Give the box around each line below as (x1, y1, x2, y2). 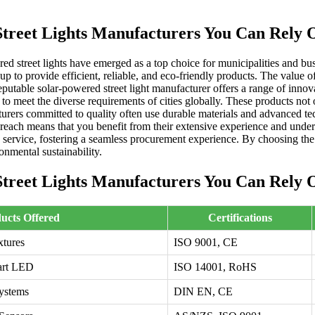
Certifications (207, 212, 272, 224)
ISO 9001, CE (174, 236, 238, 249)
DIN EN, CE (174, 285, 233, 298)
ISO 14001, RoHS (174, 261, 257, 274)
